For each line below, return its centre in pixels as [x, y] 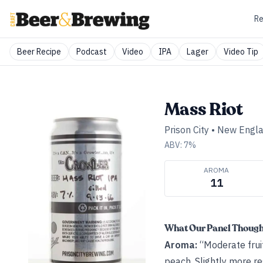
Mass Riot [204, 109]
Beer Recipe [39, 52]
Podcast [92, 52]
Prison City [187, 130]
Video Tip [241, 52]
